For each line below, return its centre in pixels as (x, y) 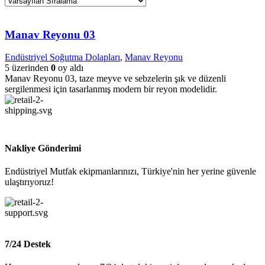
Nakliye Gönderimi (43, 148)
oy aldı (70, 68)
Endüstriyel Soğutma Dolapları (62, 57)
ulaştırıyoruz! (29, 182)
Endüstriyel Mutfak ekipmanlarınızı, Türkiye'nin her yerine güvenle (130, 171)
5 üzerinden (28, 68)
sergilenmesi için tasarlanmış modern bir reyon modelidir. (111, 89)
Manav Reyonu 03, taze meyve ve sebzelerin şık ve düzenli (115, 79)
